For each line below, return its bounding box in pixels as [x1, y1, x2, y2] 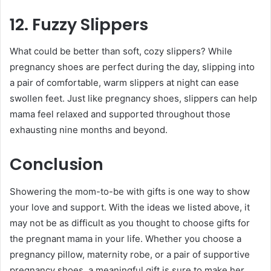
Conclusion [10, 153, 103, 176]
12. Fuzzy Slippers [10, 13, 148, 36]
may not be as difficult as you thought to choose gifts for [10, 217, 250, 229]
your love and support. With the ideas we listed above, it [10, 201, 250, 213]
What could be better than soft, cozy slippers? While [10, 45, 232, 57]
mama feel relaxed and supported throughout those [10, 108, 230, 120]
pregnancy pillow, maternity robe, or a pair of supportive [10, 248, 250, 260]
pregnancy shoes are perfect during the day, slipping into [10, 61, 255, 73]
